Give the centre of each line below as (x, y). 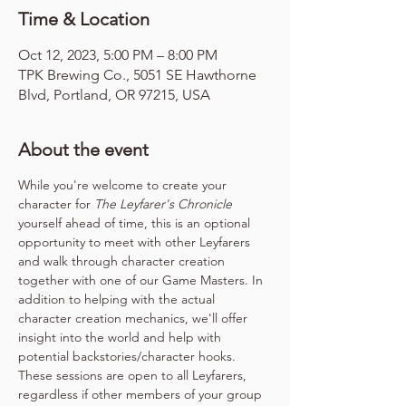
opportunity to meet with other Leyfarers (136, 242)
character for (56, 204)
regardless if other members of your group (142, 394)
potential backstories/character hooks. (129, 356)
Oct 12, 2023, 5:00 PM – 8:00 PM (118, 55)
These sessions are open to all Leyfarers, (134, 375)
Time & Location (84, 19)
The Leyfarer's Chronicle (163, 204)
